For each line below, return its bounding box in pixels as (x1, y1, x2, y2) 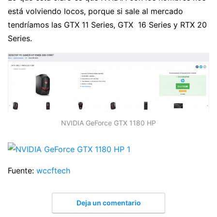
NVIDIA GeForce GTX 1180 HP (61, 119, 156, 127)
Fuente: (8, 166, 36, 176)
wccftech (36, 166, 70, 176)
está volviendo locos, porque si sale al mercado (8, 6, 183, 16)
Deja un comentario (76, 198, 141, 207)
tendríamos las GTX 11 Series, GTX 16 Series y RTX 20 (8, 20, 207, 30)
